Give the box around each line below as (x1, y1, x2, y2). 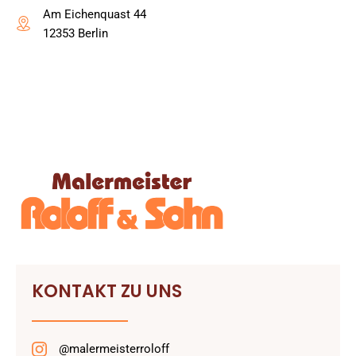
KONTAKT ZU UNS (32, 279, 182, 304)
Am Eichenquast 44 (42, 6, 146, 21)
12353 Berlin (42, 25, 108, 41)
